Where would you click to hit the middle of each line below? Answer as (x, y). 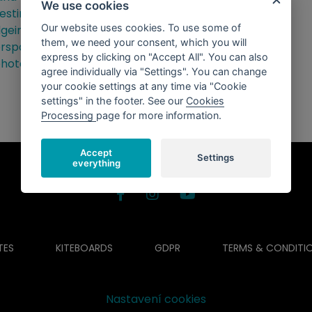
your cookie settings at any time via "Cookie (144, 86)
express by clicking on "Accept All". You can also (155, 57)
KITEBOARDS (84, 248)
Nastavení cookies (156, 299)
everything (96, 163)
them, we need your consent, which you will (144, 42)
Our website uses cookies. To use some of (141, 28)
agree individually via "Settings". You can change (154, 72)
